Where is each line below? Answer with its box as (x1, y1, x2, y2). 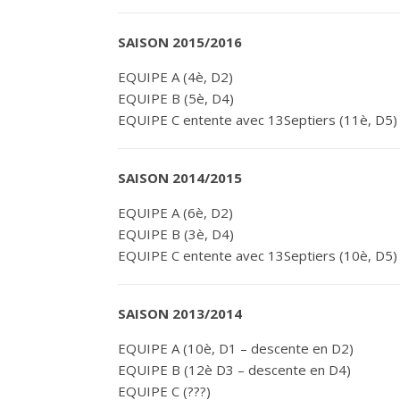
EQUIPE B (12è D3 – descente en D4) (118, 361, 351, 379)
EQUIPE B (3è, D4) (118, 225, 234, 243)
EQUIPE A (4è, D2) (118, 68, 233, 86)
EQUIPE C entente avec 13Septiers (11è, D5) (118, 111, 397, 129)
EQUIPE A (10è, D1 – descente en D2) (118, 339, 354, 357)
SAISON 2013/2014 (118, 304, 242, 322)
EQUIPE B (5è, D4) (118, 89, 234, 107)
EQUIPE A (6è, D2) (118, 204, 233, 221)
